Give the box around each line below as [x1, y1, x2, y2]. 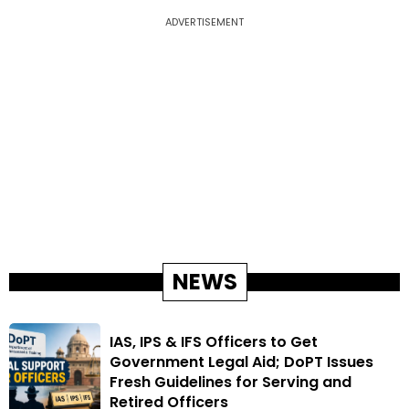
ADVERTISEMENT [165, 15, 244, 30]
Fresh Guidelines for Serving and [110, 372, 351, 393]
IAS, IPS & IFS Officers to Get [110, 331, 318, 353]
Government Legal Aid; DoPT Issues [110, 351, 373, 373]
